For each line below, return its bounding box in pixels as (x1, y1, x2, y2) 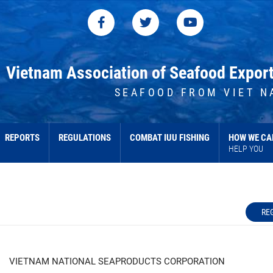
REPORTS (5, 132, 40, 144)
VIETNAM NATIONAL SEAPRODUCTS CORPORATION (9, 257, 225, 268)
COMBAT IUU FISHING (130, 132, 210, 144)
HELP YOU (229, 144, 263, 154)
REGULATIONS (58, 132, 111, 144)
